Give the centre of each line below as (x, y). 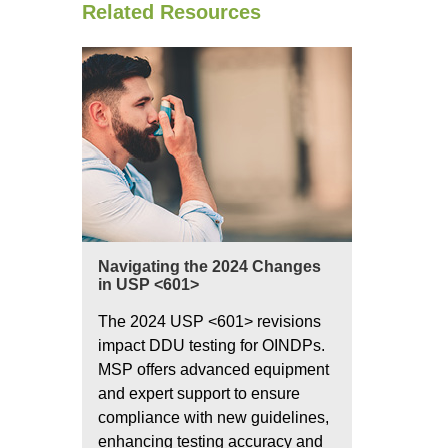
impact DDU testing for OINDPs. (211, 345)
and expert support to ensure (199, 393)
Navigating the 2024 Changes (209, 266)
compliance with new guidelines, (213, 417)
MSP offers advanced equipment (213, 369)
